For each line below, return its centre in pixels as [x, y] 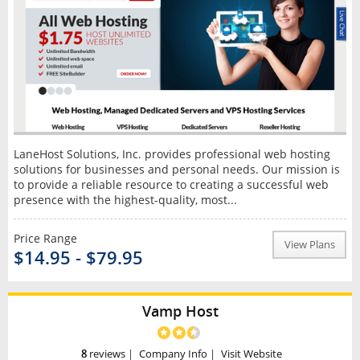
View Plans [309, 245]
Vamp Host [180, 311]
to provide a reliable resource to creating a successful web [171, 185]
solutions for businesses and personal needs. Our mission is [176, 170]
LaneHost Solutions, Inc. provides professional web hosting [172, 154]
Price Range [45, 239]
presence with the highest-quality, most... [125, 200]
